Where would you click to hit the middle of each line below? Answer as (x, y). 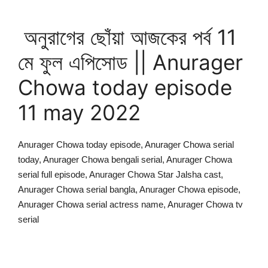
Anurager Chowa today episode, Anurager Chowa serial (126, 144)
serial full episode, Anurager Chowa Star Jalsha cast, (121, 174)
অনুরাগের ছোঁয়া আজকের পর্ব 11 (127, 37)
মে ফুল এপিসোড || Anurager (130, 62)
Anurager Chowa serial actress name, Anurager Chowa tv (130, 204)
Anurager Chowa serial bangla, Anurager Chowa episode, (129, 189)
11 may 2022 (79, 112)
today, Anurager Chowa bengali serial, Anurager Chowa (125, 159)
